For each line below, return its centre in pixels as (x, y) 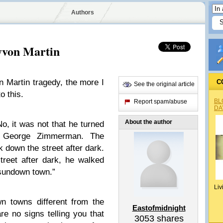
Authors (82, 12)
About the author (149, 122)
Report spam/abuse (161, 102)
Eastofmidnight (159, 208)
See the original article (164, 84)
